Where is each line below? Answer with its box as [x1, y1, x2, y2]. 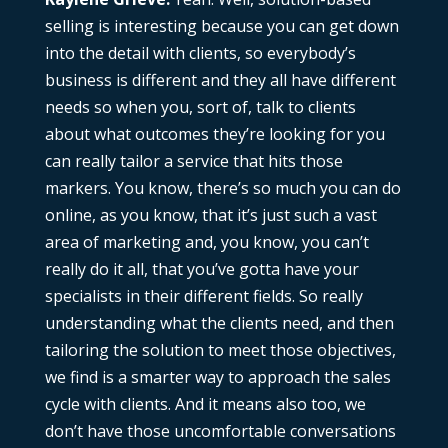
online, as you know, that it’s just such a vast [44, 204, 377, 227]
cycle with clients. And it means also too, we [44, 393, 366, 416]
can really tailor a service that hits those [44, 150, 343, 173]
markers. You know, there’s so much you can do [44, 177, 401, 200]
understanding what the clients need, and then [44, 312, 394, 335]
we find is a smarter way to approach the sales [44, 366, 391, 389]
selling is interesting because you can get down [44, 15, 399, 38]
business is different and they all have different [44, 69, 396, 92]
